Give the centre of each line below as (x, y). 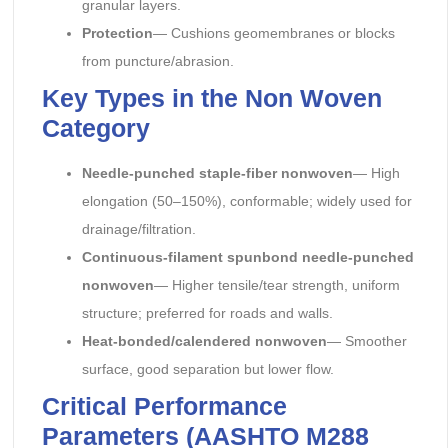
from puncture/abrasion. (157, 60)
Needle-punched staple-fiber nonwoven (217, 172)
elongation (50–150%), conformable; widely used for (246, 200)
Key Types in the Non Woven (211, 97)
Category (95, 127)
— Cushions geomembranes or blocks (273, 32)
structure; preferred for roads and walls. (207, 312)
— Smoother (366, 340)
